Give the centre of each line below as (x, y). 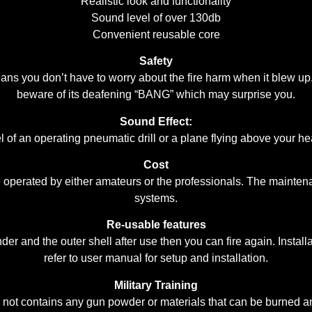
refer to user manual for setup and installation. (156, 258)
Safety (156, 61)
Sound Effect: (156, 121)
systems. (156, 198)
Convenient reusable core (156, 34)
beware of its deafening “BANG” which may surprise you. (156, 95)
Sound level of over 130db (156, 17)
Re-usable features (156, 225)
